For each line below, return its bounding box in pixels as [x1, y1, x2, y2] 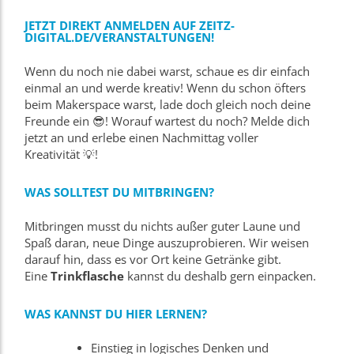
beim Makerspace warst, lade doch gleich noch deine [24, 96, 311, 112]
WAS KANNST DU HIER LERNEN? [24, 306, 207, 322]
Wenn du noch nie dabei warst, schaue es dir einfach [24, 63, 310, 79]
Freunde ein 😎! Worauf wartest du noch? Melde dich [24, 113, 310, 129]
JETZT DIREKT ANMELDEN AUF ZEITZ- [24, 17, 235, 33]
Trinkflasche [51, 268, 124, 284]
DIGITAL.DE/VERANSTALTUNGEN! [24, 29, 214, 45]
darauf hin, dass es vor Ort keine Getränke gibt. [24, 251, 281, 267]
